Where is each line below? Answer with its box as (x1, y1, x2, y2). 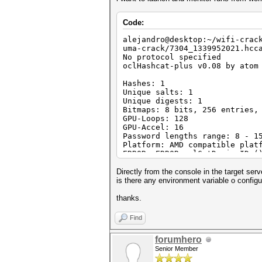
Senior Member (155, 245, 198, 252)
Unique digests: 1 (123, 96, 202, 105)
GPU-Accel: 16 (123, 123, 184, 132)
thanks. (116, 194, 142, 202)
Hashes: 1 (123, 79, 165, 88)
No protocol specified (123, 53, 221, 61)
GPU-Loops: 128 (123, 114, 188, 123)
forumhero (155, 235, 202, 244)
